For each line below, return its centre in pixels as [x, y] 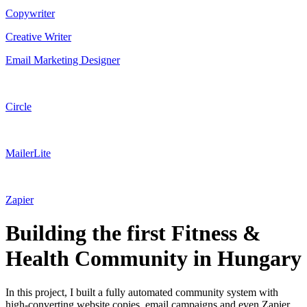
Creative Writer [38, 36]
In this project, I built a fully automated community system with [142, 292]
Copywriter [30, 13]
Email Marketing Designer [63, 60]
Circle [19, 106]
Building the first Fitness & [133, 233]
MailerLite [28, 153]
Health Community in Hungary [153, 259]
